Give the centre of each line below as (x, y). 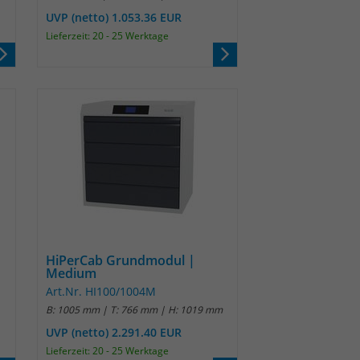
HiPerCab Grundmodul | (121, 260)
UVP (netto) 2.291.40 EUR (114, 332)
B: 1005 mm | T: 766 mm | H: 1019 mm (134, 310)
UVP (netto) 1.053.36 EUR (114, 17)
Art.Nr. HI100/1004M (101, 291)
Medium (71, 273)
